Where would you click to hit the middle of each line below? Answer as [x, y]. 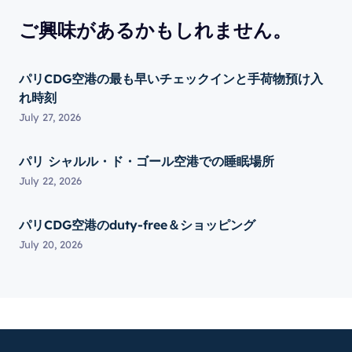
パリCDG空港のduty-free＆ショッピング [137, 225]
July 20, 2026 [51, 244]
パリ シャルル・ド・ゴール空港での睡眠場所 [147, 161]
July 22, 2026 [50, 181]
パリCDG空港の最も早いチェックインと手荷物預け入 [171, 79]
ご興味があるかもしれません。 [155, 30]
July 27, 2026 [50, 117]
